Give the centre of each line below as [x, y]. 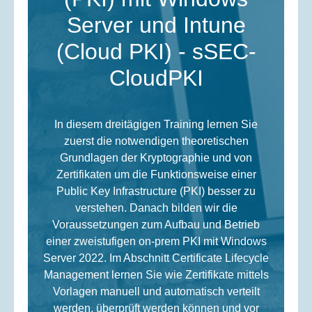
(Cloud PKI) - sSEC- [156, 52]
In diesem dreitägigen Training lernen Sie [156, 125]
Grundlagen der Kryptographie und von [156, 158]
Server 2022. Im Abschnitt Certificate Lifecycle [156, 258]
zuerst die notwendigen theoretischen [156, 141]
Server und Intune [156, 25]
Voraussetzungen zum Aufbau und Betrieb [156, 225]
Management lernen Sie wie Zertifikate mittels [156, 275]
